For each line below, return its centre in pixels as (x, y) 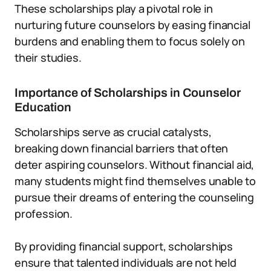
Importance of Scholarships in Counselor (128, 93)
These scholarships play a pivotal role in (114, 8)
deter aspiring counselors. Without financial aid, (135, 165)
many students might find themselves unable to (135, 181)
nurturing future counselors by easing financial (132, 25)
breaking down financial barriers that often (122, 148)
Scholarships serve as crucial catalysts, (113, 132)
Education (43, 107)
